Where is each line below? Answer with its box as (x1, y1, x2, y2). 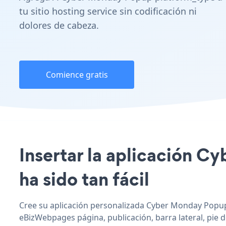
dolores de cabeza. (19, 19, 99, 31)
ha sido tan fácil (19, 166, 149, 192)
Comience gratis (45, 69, 108, 80)
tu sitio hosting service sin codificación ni (19, 5, 197, 17)
